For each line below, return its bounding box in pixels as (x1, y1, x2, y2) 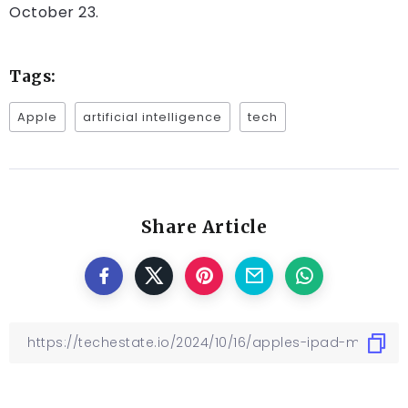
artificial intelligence (83, 109, 222, 126)
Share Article (140, 216, 268, 239)
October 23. (9, 2, 99, 24)
